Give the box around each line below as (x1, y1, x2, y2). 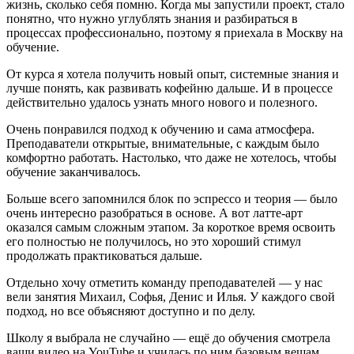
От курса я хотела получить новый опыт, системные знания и (6, 66, 339, 81)
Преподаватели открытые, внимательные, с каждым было (6, 136, 319, 150)
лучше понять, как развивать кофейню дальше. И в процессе (6, 81, 333, 95)
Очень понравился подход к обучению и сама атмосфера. (6, 122, 314, 136)
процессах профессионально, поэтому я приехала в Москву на (6, 25, 343, 40)
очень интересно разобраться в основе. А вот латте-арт (6, 205, 303, 220)
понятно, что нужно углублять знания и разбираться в (6, 11, 298, 25)
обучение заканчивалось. (6, 164, 141, 179)
